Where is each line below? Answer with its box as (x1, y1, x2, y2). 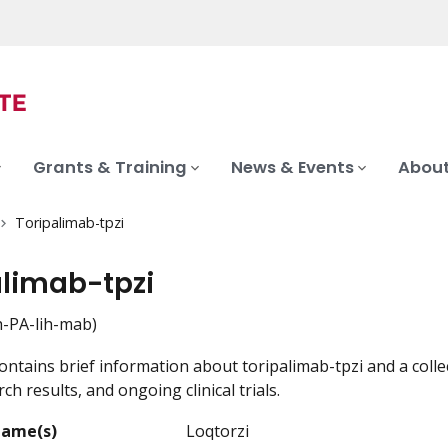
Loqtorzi (186, 420, 250, 443)
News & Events (231, 156, 354, 180)
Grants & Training (33, 156, 187, 180)
